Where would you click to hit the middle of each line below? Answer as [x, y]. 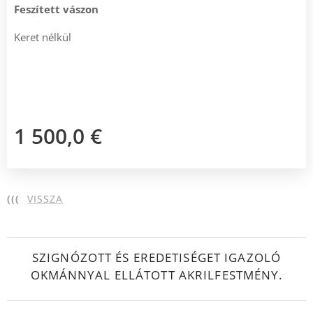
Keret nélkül [43, 37]
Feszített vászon [56, 9]
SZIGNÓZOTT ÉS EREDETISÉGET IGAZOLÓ [156, 257]
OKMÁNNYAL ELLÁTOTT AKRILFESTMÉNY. [156, 275]
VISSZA [45, 198]
